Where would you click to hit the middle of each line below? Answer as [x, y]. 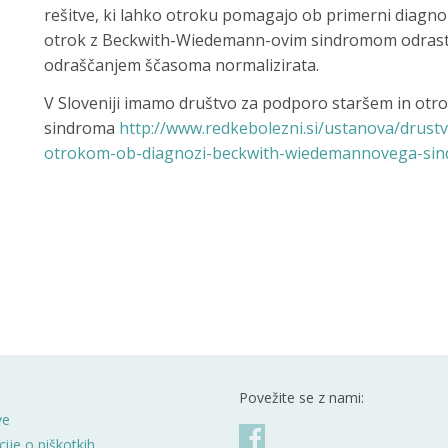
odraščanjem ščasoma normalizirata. [181, 64]
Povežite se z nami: [301, 397]
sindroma [81, 127]
